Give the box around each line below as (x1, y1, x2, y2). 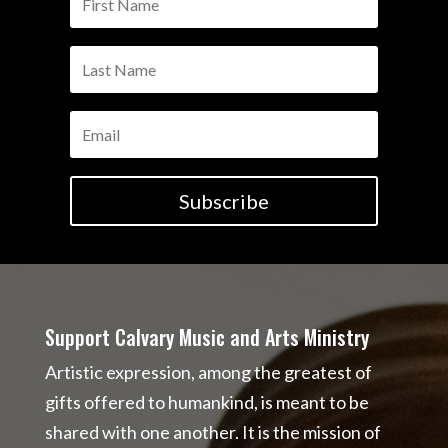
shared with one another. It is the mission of (44, 421, 381, 443)
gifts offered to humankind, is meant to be (44, 391, 369, 413)
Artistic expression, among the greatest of (44, 361, 372, 383)
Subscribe (178, 189, 269, 213)
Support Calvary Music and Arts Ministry (44, 322, 369, 352)
